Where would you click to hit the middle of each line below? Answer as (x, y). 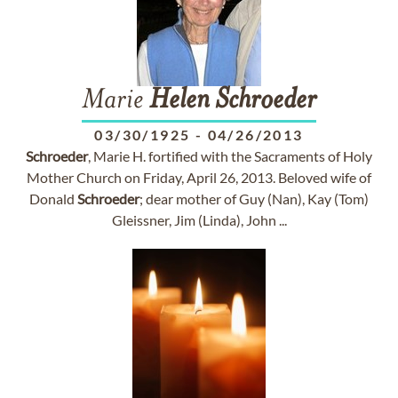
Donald (53, 199)
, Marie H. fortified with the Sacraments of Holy (230, 156)
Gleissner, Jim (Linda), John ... (199, 220)
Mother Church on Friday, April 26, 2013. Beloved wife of (199, 177)
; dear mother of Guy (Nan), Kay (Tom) (254, 199)
